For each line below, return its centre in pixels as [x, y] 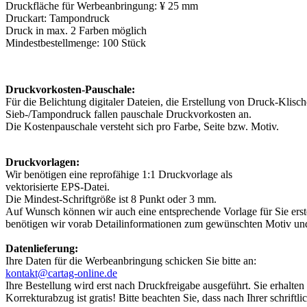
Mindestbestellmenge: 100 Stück [76, 42]
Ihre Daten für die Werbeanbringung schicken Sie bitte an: [131, 260]
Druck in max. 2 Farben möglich [76, 30]
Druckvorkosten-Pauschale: [70, 89]
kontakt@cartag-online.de [61, 273]
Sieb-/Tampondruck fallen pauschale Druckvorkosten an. [128, 114]
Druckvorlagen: [42, 162]
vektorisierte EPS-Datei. [58, 186]
